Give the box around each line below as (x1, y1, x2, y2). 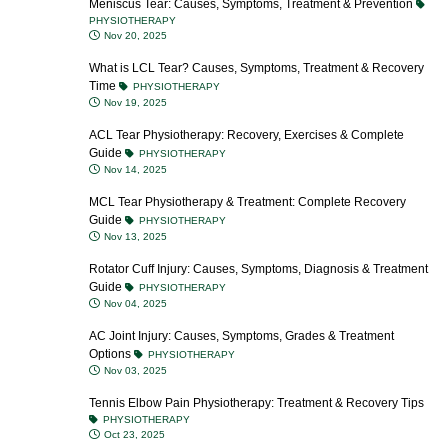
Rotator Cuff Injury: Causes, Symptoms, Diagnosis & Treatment (89, 262, 428, 276)
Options (89, 347, 134, 361)
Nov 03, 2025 (101, 365, 167, 376)
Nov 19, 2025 (101, 97, 167, 108)
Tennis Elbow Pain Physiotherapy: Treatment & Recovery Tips (89, 396, 424, 410)
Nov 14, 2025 (101, 164, 167, 175)
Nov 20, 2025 (101, 30, 167, 41)
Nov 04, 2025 (101, 298, 167, 309)
